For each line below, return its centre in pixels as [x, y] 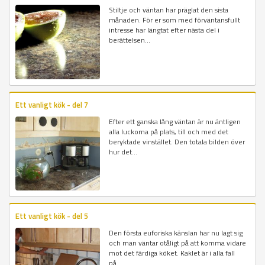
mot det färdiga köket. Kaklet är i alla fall [172, 253]
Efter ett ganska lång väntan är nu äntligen [175, 121]
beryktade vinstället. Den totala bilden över [177, 141]
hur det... [123, 151]
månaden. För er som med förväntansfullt [175, 20]
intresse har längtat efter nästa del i [164, 30]
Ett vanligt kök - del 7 [52, 104]
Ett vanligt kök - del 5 [52, 216]
